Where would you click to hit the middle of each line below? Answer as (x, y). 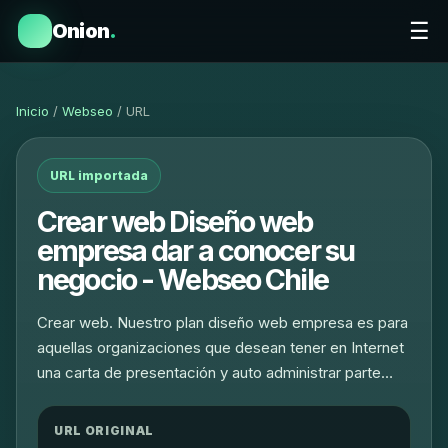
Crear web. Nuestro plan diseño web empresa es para (222, 322)
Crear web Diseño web (175, 221)
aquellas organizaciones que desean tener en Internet (220, 347)
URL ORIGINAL (104, 430)
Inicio (32, 111)
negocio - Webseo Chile (182, 279)
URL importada (99, 175)
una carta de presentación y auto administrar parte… (215, 372)
